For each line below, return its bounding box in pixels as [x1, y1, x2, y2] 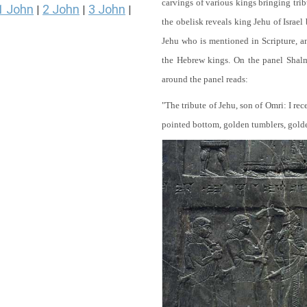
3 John [88, 2, 125, 17]
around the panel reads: [162, 74, 248, 84]
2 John [42, 2, 79, 17]
